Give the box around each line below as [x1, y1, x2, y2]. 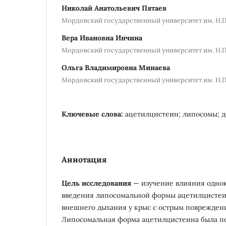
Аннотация [62, 154, 106, 164]
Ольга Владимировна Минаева [62, 63, 170, 72]
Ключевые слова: [62, 109, 125, 119]
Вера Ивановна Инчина [62, 33, 142, 42]
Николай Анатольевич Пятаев [62, 3, 166, 13]
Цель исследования [62, 178, 131, 188]
